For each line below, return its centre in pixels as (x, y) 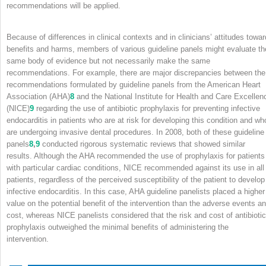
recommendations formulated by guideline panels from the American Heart (134, 85)
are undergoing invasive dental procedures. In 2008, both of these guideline (135, 132)
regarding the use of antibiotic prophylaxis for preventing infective (147, 109)
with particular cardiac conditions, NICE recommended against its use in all (135, 168)
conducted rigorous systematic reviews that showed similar (142, 144)
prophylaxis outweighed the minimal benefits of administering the (118, 227)
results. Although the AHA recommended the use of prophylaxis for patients (136, 156)
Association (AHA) (38, 97)
